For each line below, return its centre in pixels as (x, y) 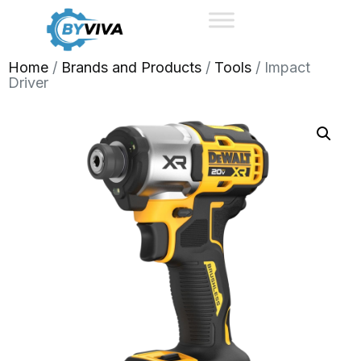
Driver (28, 82)
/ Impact (281, 67)
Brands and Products (131, 67)
